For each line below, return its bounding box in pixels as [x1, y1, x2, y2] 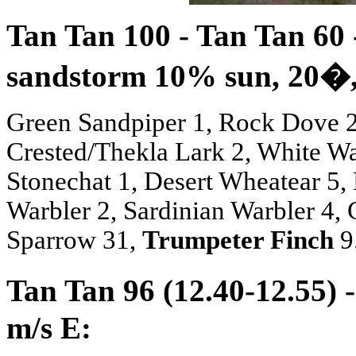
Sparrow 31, [6, 225, 142, 254]
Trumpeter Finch [142, 225, 334, 254]
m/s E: [6, 310, 91, 345]
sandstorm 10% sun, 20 [6, 58, 319, 93]
